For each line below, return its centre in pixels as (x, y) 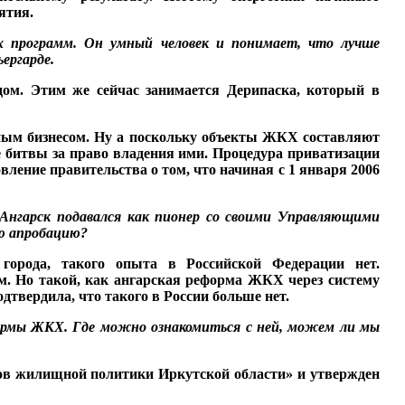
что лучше (344, 43)
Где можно (112, 327)
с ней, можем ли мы (313, 327)
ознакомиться (198, 327)
